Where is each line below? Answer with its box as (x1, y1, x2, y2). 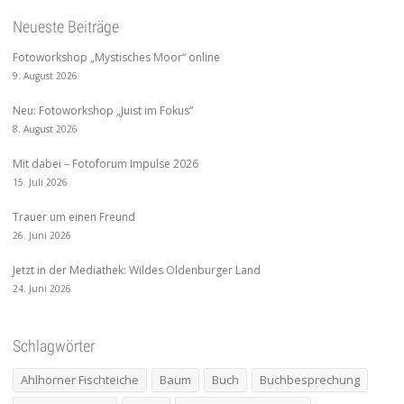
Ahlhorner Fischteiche (21, 372, 139, 389)
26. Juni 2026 (13, 229, 71, 243)
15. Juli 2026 (13, 176, 68, 189)
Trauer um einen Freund (13, 209, 135, 225)
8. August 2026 (13, 123, 78, 136)
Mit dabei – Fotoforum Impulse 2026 (13, 156, 198, 172)
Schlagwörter (13, 336, 95, 356)
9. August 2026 (13, 69, 78, 83)
